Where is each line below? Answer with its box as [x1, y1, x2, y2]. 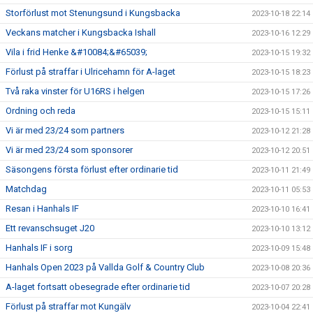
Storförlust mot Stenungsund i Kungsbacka [6, 7, 180, 18]
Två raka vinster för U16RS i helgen [6, 85, 145, 96]
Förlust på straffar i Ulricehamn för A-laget [6, 66, 175, 77]
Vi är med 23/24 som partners [6, 124, 124, 136]
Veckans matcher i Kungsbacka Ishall [6, 27, 156, 38]
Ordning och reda [6, 105, 75, 116]
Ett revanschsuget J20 [6, 222, 94, 233]
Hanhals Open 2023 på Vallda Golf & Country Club [6, 261, 205, 272]
